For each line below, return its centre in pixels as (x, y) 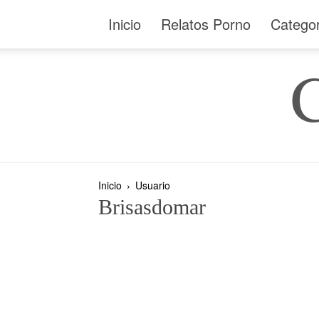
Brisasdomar (152, 207)
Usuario (153, 185)
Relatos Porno (206, 24)
